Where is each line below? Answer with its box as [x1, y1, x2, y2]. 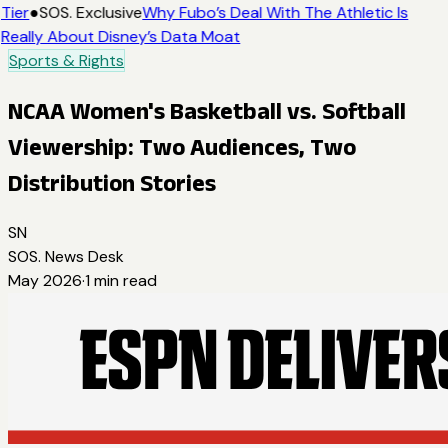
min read [90, 269, 157, 291]
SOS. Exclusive [38, 2, 142, 23]
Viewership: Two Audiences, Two [8, 132, 356, 160]
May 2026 [8, 269, 82, 291]
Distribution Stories [8, 168, 216, 196]
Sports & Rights [9, 50, 124, 71]
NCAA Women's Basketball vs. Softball [8, 96, 406, 124]
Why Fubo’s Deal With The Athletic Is [141, 2, 408, 23]
